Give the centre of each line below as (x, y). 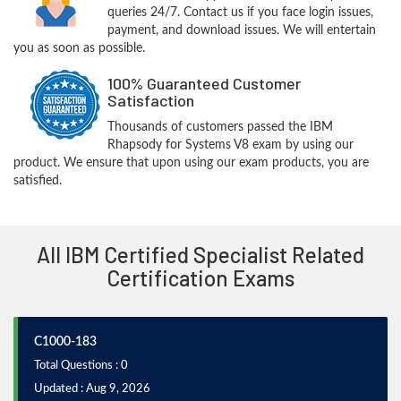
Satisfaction (150, 100)
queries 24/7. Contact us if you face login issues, (240, 13)
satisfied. (38, 181)
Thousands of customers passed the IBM (220, 127)
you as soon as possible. (79, 48)
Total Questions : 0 (81, 366)
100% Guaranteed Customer (204, 83)
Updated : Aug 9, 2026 (92, 389)
